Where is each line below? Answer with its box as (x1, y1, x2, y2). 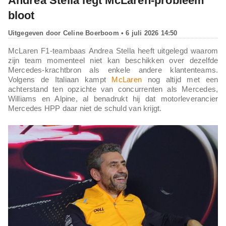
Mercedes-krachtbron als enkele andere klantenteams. (8, 65, 218, 74)
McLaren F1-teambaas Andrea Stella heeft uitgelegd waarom (8, 46, 218, 55)
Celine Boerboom (63, 29, 119, 37)
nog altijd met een (147, 75, 218, 84)
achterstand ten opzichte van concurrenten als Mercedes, (8, 84, 218, 93)
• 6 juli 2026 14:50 (119, 29, 178, 37)
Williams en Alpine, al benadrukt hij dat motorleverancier (8, 94, 218, 103)
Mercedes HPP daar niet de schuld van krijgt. (8, 103, 162, 112)
